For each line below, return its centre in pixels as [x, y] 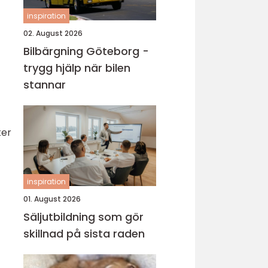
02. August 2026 [53, 33]
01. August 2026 [52, 199]
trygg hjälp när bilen [77, 68]
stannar [45, 85]
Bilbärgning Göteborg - [86, 51]
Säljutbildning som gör [83, 217]
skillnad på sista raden [84, 234]
